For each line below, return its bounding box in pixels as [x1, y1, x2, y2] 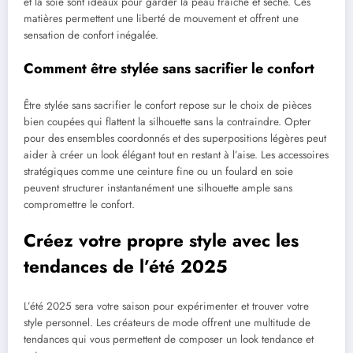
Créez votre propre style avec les [24, 228, 299, 254]
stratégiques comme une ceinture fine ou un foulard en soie [24, 164, 293, 180]
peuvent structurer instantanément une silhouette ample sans [24, 180, 292, 196]
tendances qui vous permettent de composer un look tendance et [24, 331, 314, 347]
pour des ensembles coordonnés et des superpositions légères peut [24, 131, 326, 147]
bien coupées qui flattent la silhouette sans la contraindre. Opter [24, 114, 311, 130]
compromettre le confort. [24, 197, 135, 213]
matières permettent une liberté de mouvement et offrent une [24, 10, 299, 26]
